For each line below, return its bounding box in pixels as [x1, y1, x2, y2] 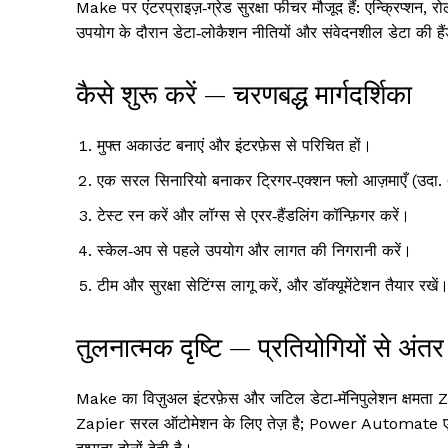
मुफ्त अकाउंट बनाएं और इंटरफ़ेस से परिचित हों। [97, 136, 372, 156]
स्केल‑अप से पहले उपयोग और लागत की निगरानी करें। [97, 241, 412, 261]
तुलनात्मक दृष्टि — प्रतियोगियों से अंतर [76, 329, 444, 366]
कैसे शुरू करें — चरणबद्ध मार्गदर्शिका [76, 76, 412, 113]
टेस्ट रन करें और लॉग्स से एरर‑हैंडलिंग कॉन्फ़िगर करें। [97, 206, 410, 226]
